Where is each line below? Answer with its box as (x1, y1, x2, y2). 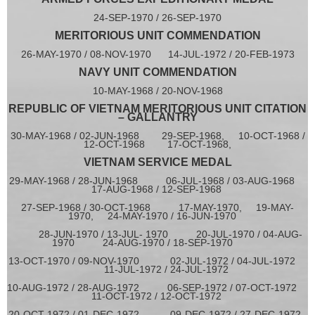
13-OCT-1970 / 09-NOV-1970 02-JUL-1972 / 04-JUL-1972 (8, 255, 307, 267)
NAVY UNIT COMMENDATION (78, 66, 237, 79)
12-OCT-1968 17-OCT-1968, (84, 139, 231, 150)
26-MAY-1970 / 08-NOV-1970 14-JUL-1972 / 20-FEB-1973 (20, 49, 295, 60)
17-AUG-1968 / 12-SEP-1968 (77, 184, 238, 195)
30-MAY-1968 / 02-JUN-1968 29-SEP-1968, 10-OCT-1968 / (10, 130, 305, 142)
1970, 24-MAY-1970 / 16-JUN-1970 (67, 210, 247, 222)
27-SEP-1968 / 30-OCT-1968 (21, 202, 179, 214)
